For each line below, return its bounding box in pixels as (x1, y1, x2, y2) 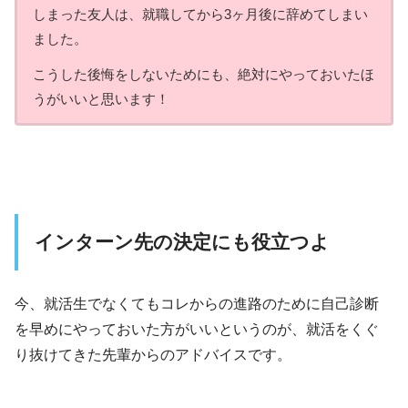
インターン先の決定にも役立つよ (34, 231, 330, 254)
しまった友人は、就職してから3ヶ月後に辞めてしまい (33, 6, 369, 23)
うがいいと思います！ (33, 91, 170, 107)
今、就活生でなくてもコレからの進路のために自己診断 (15, 294, 380, 311)
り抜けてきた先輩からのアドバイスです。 (15, 345, 292, 362)
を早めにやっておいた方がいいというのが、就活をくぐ (15, 320, 380, 337)
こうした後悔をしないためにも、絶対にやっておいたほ (33, 66, 375, 83)
